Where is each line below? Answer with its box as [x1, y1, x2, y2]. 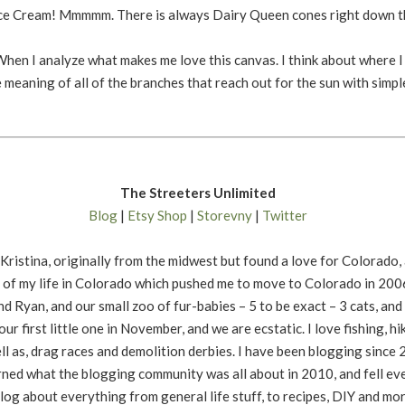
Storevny [196, 206, 252, 223]
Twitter [261, 206, 307, 223]
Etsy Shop [127, 206, 187, 223]
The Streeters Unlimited [119, 184, 276, 201]
